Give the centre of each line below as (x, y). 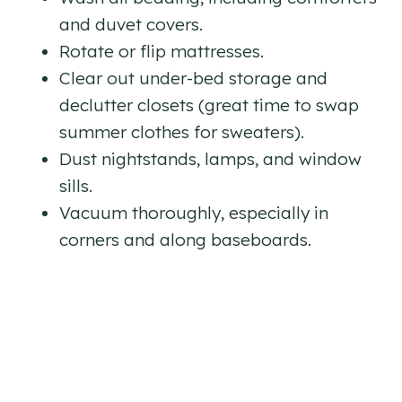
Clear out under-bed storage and (193, 79)
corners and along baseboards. (185, 240)
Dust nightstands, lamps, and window (210, 159)
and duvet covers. (131, 25)
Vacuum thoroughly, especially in (194, 213)
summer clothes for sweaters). (182, 132)
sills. (76, 186)
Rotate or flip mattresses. (162, 52)
